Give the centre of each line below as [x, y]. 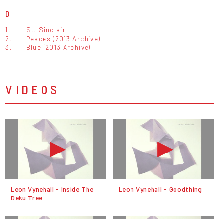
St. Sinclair [46, 30]
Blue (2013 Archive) [58, 47]
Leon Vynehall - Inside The [52, 189]
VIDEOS [33, 89]
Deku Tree [26, 197]
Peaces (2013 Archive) [63, 39]
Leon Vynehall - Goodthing [160, 189]
